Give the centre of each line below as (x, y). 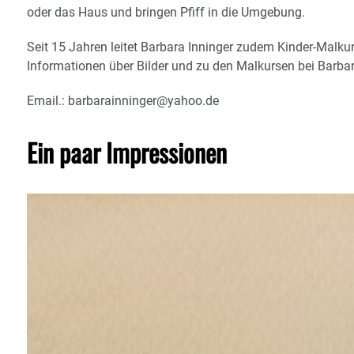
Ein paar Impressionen (127, 153)
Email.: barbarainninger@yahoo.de (123, 101)
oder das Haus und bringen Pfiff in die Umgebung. (166, 13)
